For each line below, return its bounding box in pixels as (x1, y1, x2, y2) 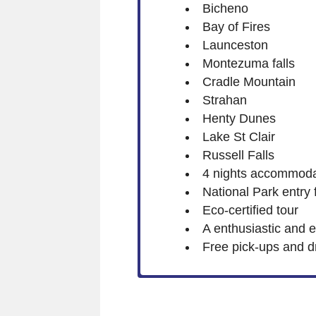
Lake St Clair (202, 129, 275, 144)
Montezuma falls (202, 56, 295, 71)
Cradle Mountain (202, 74, 296, 89)
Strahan (202, 92, 247, 107)
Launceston (202, 37, 268, 52)
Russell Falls (202, 147, 274, 162)
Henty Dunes (202, 111, 276, 126)
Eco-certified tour (202, 202, 298, 217)
